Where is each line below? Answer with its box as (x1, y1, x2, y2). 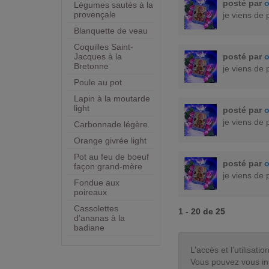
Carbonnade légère (74, 119, 148, 130)
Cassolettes (74, 204, 118, 214)
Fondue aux (74, 178, 119, 188)
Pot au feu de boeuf (74, 152, 149, 162)
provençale (74, 10, 116, 20)
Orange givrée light (74, 136, 147, 146)
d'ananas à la (74, 213, 125, 223)
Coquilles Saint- (74, 42, 133, 52)
